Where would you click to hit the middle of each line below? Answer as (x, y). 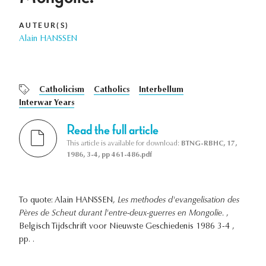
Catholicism (62, 91)
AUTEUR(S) (44, 26)
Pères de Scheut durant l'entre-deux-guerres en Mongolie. (123, 213)
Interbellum (161, 91)
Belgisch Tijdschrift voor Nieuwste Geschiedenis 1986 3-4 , (127, 227)
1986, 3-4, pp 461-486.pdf (109, 155)
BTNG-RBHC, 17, (209, 143)
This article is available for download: (124, 143)
